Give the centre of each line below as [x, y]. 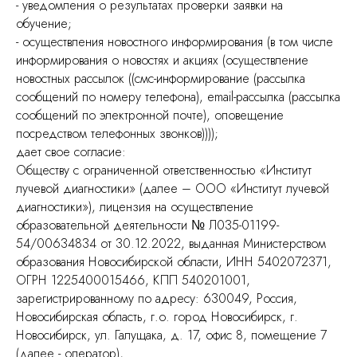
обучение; [44, 24]
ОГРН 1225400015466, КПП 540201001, [133, 280]
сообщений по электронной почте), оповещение [150, 115]
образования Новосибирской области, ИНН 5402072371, [174, 262]
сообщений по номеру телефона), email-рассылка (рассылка [178, 97]
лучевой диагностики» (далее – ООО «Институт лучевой [173, 188]
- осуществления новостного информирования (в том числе [175, 42]
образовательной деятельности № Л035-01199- [147, 225]
